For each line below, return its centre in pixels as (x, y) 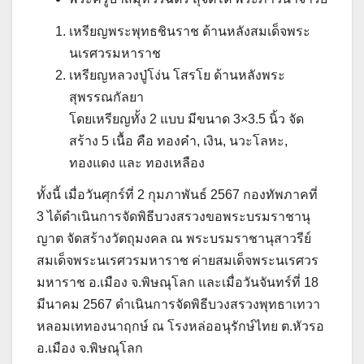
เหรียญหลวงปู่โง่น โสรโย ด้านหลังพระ (177, 75)
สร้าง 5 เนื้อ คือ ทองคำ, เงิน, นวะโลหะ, (178, 141)
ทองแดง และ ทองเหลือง (137, 162)
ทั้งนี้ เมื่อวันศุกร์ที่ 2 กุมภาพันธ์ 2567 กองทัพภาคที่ (177, 195)
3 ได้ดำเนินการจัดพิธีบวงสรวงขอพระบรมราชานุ (173, 217)
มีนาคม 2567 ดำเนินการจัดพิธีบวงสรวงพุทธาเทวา (178, 305)
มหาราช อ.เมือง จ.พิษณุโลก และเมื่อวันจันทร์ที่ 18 (178, 283)
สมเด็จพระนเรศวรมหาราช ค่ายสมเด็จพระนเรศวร (178, 261)
